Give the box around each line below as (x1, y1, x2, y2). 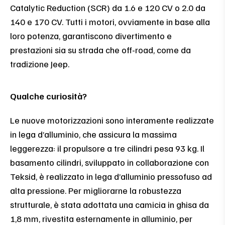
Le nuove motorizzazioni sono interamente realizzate (10, 114, 214, 126)
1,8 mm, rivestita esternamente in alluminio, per (10, 212, 192, 224)
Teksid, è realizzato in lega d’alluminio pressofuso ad (10, 170, 212, 182)
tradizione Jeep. (10, 58, 69, 69)
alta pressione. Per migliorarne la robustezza (10, 184, 181, 196)
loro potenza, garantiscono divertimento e (10, 30, 172, 41)
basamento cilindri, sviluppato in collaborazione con (10, 156, 209, 168)
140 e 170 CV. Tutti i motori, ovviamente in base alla (10, 16, 210, 27)
